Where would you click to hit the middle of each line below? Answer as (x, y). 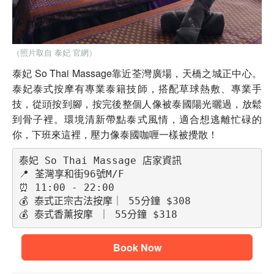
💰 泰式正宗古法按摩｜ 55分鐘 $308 (105, 201)
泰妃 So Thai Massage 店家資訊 (100, 161)
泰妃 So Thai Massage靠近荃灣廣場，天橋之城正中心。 (137, 73)
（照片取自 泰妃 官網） (54, 52)
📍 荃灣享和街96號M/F (71, 174)
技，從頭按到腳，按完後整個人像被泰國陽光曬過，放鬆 (137, 103)
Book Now (137, 247)
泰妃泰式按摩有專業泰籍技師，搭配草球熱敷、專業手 (137, 88)
